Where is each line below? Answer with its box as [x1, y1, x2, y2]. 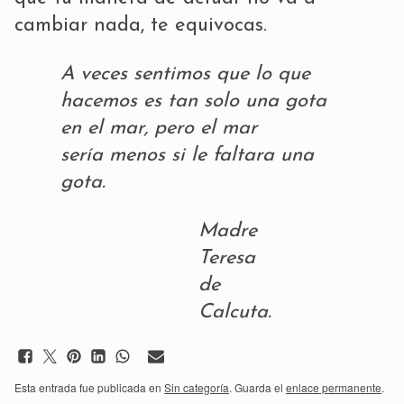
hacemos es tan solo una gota [60, 90, 326, 112]
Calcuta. [198, 301, 271, 323]
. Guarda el [229, 379, 286, 395]
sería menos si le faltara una [60, 144, 314, 166]
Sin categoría [164, 379, 229, 395]
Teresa [198, 247, 255, 269]
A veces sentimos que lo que [60, 63, 310, 85]
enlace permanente [286, 379, 381, 395]
